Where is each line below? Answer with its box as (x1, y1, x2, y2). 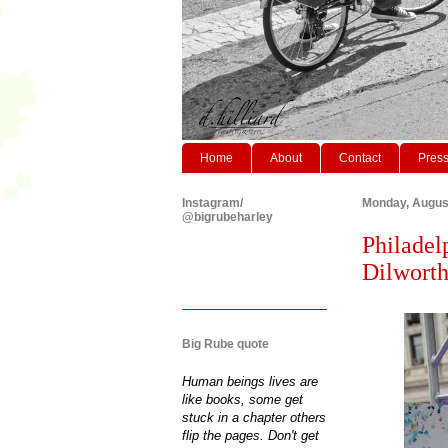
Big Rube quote (182, 336, 269, 351)
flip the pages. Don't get (182, 427, 319, 443)
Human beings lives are (182, 373, 318, 389)
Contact (339, 150, 381, 165)
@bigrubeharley (182, 209, 273, 224)
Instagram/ (182, 195, 243, 210)
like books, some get (182, 391, 303, 407)
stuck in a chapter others (182, 409, 326, 425)
